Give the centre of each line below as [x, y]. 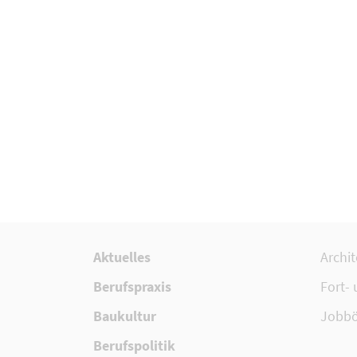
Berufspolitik [134, 346]
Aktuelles [122, 257]
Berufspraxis [132, 287]
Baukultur [125, 316]
